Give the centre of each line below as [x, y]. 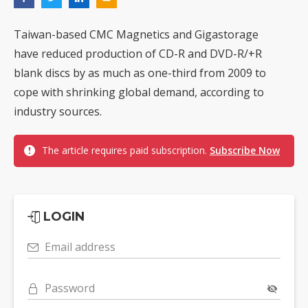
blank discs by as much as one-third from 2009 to [140, 73]
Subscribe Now [245, 151]
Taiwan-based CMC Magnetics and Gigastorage [136, 35]
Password [70, 288]
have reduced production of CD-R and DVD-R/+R [138, 54]
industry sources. [58, 112]
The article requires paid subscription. [126, 151]
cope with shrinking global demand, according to [139, 92]
